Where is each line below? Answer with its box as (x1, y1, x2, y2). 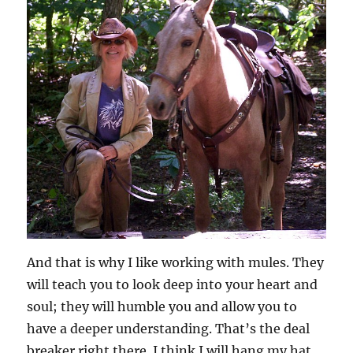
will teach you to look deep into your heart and (27, 277, 318, 293)
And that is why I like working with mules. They (27, 255, 325, 271)
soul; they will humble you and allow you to (27, 299, 298, 315)
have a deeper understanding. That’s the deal (27, 321, 310, 337)
